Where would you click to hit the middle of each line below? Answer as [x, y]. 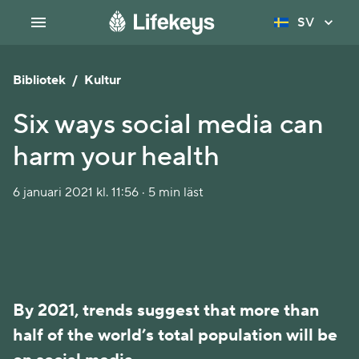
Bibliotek [39, 80]
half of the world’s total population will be [175, 335]
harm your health [116, 157]
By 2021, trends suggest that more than [166, 311]
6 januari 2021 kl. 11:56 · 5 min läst [108, 192]
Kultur [103, 80]
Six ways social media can [168, 125]
